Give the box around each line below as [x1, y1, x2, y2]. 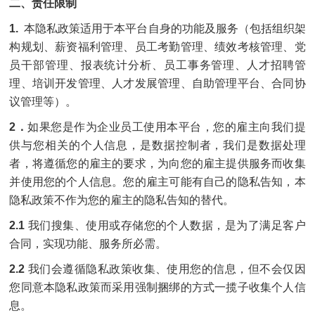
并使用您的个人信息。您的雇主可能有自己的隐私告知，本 [9, 176, 306, 188]
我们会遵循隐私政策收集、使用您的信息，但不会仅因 [27, 263, 306, 275]
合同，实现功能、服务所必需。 [9, 238, 167, 250]
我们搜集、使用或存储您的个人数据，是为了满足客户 [25, 219, 306, 231]
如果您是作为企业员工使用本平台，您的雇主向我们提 [27, 121, 306, 133]
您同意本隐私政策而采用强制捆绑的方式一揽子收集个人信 [9, 281, 306, 293]
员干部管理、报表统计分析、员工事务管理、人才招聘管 [9, 59, 306, 71]
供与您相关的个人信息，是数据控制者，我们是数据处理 [9, 139, 306, 151]
